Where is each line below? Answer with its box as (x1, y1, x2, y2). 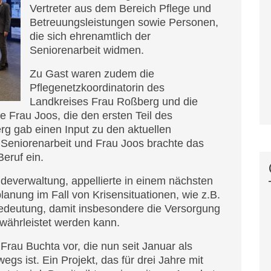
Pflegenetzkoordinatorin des (30, 82, 165, 94)
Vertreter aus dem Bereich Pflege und (30, 2, 211, 15)
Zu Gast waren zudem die (30, 68, 154, 80)
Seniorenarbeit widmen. (30, 44, 144, 56)
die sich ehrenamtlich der (30, 30, 151, 42)
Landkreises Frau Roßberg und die (30, 96, 198, 108)
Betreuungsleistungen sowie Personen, (30, 16, 218, 28)
